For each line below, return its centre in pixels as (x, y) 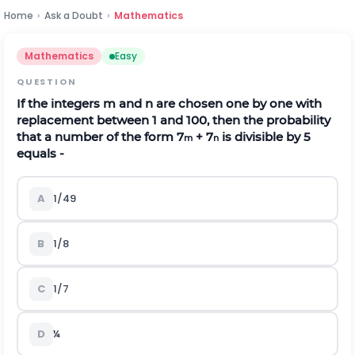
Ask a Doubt (74, 15)
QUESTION (47, 82)
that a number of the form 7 (100, 137)
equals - (40, 153)
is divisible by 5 (265, 137)
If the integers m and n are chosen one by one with (169, 103)
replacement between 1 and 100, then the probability (174, 120)
